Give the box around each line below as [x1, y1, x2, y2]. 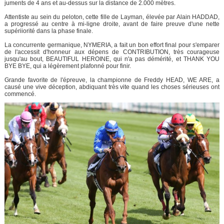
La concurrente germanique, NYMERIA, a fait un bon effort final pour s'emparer [4, 41, 220, 48]
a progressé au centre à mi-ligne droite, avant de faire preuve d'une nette [4, 20, 220, 27]
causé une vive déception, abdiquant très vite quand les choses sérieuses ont [4, 83, 220, 90]
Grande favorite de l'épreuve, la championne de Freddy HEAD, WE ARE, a [4, 76, 220, 83]
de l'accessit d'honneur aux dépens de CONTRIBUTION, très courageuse [4, 48, 220, 55]
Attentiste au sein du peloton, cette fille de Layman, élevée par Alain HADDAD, [4, 13, 220, 20]
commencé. [4, 90, 36, 97]
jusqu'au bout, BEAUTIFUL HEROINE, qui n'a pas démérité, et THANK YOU [4, 55, 220, 62]
